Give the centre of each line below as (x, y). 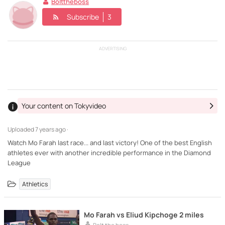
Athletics (35, 184)
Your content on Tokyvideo (64, 106)
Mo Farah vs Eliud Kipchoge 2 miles (144, 214)
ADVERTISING (113, 48)
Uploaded (21, 129)
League (19, 162)
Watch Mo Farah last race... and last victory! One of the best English (110, 142)
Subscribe (83, 17)
